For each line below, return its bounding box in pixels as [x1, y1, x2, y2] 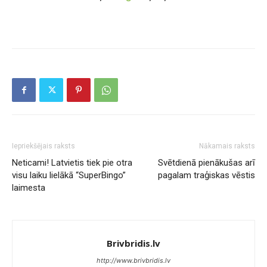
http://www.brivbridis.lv [97, 256, 170, 265]
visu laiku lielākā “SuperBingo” [12, 170, 126, 181]
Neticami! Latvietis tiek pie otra [12, 157, 132, 168]
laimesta [12, 182, 45, 193]
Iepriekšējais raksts [12, 142, 75, 150]
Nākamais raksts [199, 142, 255, 150]
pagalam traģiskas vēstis [158, 170, 255, 181]
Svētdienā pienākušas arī [158, 157, 255, 168]
